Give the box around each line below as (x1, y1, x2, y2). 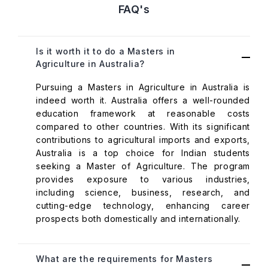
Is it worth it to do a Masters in (36, 46, 175, 56)
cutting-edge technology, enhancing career (36, 200, 250, 211)
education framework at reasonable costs (36, 108, 250, 118)
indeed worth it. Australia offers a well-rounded (36, 95, 250, 105)
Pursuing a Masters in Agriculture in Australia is (36, 82, 250, 92)
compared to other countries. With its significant (36, 121, 250, 132)
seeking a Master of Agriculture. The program (36, 161, 250, 171)
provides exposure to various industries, (36, 174, 250, 184)
